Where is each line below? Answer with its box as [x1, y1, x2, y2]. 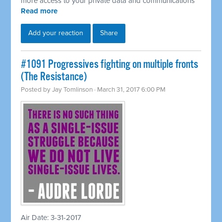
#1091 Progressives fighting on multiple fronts [21, 57, 199, 72]
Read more [21, 6, 58, 16]
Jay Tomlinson [52, 86, 93, 94]
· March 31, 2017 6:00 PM [93, 86, 166, 94]
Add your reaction [28, 29, 84, 38]
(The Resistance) [21, 70, 87, 85]
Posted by [21, 86, 53, 94]
